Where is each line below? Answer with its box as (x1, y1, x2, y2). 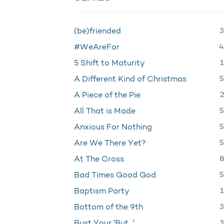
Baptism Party (74, 187, 129, 195)
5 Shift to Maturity (74, 59, 145, 67)
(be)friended (74, 27, 121, 35)
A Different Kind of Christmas (74, 75, 186, 83)
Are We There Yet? (74, 139, 146, 147)
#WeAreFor (74, 43, 119, 51)
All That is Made (74, 107, 135, 115)
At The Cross (74, 155, 124, 163)
